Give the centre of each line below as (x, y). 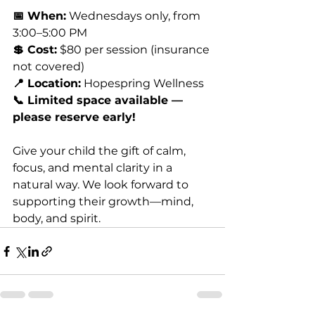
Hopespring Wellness (142, 84)
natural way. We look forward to (102, 185)
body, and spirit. (57, 219)
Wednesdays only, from (135, 16)
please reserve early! (74, 117)
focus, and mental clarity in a (94, 168)
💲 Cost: (35, 50)
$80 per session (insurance (135, 50)
